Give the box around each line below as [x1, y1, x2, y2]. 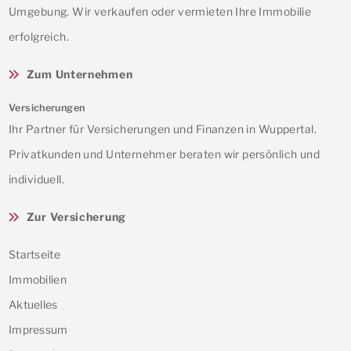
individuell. [9, 172, 65, 186]
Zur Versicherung [26, 209, 126, 223]
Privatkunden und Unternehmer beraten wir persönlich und [9, 147, 320, 161]
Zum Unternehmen [26, 67, 133, 81]
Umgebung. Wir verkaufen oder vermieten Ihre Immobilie [9, 4, 312, 18]
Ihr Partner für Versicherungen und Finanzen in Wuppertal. [9, 121, 317, 136]
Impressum [9, 322, 68, 336]
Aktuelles [9, 297, 58, 311]
